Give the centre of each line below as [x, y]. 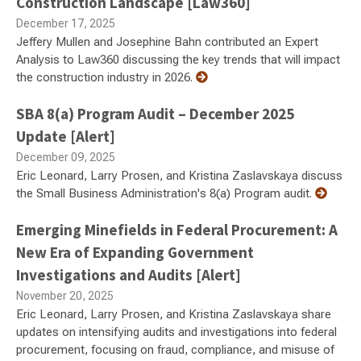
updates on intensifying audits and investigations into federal [176, 332]
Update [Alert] [66, 136]
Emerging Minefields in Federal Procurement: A [177, 229]
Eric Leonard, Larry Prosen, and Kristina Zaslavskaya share [174, 314]
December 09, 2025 [66, 157]
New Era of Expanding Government [135, 252]
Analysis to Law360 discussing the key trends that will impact [178, 59]
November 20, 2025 [65, 295]
